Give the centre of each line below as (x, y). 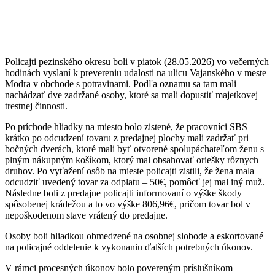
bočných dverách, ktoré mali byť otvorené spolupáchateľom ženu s (134, 149)
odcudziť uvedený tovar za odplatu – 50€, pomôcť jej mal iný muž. (135, 182)
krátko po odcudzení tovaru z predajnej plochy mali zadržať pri (127, 137)
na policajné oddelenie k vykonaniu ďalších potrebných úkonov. (129, 247)
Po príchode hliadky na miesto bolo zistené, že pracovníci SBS (126, 126)
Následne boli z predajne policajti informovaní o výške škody (123, 193)
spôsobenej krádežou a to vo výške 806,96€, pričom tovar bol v (128, 204)
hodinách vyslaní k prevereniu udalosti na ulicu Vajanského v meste (136, 72)
